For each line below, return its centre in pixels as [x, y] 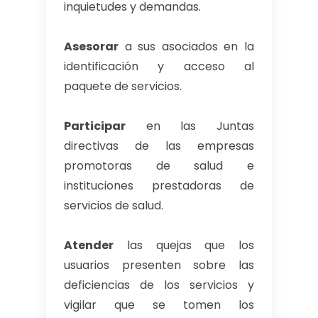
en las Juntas [190, 126]
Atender [89, 245]
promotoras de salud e [159, 165]
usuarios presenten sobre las [159, 265]
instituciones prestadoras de [159, 185]
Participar [95, 126]
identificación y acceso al [159, 66]
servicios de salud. [114, 205]
